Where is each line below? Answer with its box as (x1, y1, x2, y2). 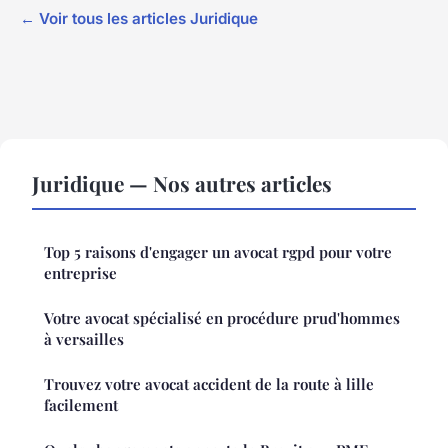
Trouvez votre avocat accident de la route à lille (44, 373, 374, 394)
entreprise (44, 262, 117, 283)
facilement (44, 394, 118, 415)
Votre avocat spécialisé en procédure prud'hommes (44, 307, 400, 328)
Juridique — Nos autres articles (32, 168, 332, 197)
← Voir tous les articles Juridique (20, 8, 258, 28)
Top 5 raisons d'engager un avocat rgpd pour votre (44, 241, 392, 262)
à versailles (44, 328, 124, 349)
